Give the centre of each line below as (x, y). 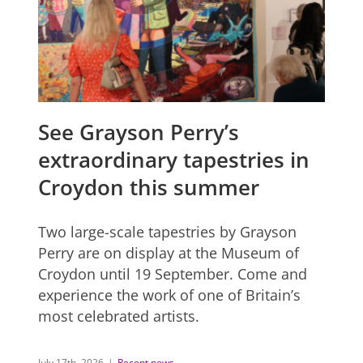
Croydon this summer (149, 188)
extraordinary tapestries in (174, 160)
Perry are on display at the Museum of (169, 253)
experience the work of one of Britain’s (170, 295)
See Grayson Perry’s (139, 132)
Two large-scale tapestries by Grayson (168, 232)
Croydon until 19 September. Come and (173, 274)
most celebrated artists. (121, 316)
